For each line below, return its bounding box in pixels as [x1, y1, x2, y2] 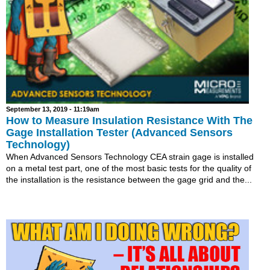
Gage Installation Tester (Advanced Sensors [6, 127, 233, 139]
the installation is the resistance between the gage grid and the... [6, 175, 252, 185]
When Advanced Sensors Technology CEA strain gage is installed [6, 152, 254, 162]
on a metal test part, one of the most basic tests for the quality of [6, 163, 251, 174]
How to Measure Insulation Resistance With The [6, 115, 253, 127]
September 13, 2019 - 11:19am [6, 105, 99, 113]
